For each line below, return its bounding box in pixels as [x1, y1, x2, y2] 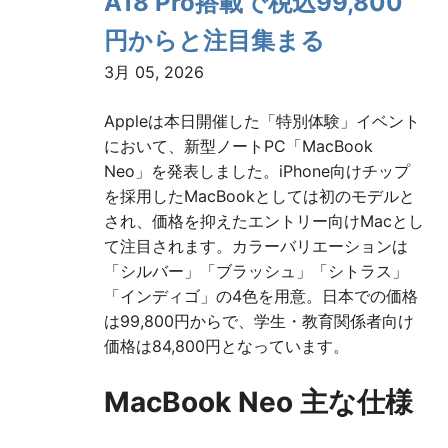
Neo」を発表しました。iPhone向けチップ [104, 161, 410, 182]
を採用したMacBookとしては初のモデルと [104, 186, 415, 207]
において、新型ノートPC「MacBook [104, 136, 373, 157]
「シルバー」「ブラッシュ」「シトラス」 [104, 261, 408, 282]
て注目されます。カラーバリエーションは [104, 236, 408, 257]
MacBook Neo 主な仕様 [104, 385, 413, 420]
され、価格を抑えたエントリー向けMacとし [104, 211, 424, 232]
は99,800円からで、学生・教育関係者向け [104, 311, 414, 332]
